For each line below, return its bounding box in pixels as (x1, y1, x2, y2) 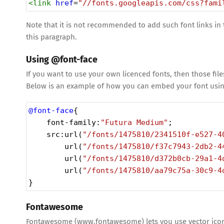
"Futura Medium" (100, 117, 168, 127)
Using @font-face (26, 53, 97, 65)
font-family (46, 117, 96, 127)
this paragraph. (26, 32, 77, 41)
